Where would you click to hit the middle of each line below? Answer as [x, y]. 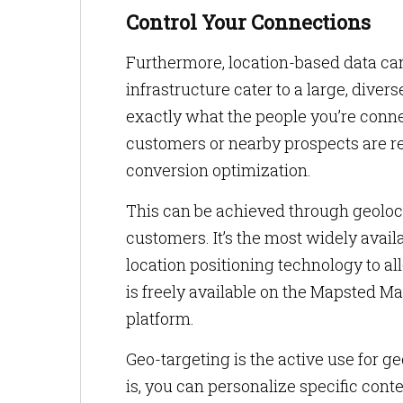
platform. [162, 318]
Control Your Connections [248, 22]
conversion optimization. [220, 170]
